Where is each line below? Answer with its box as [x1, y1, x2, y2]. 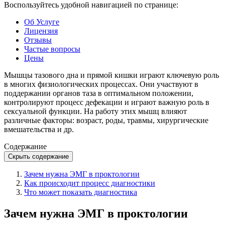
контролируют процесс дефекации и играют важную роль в [4, 97, 209, 106]
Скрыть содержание [8, 152, 69, 160]
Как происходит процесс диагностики [24, 178, 155, 187]
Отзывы [24, 35, 52, 44]
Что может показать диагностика [24, 187, 137, 196]
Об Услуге [24, 17, 59, 26]
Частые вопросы [24, 44, 80, 53]
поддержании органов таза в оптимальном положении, [4, 88, 193, 97]
